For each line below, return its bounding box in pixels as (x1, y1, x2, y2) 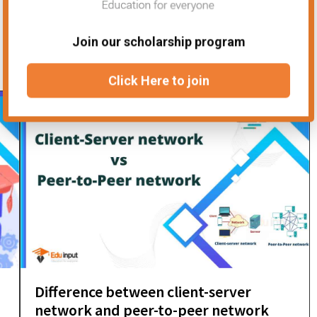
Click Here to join (108, 73, 209, 88)
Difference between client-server (35, 282, 252, 302)
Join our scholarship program (71, 34, 246, 50)
